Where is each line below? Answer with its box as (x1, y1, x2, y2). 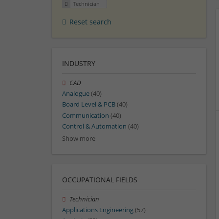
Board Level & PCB (62, 100, 115, 109)
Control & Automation (62, 122, 127, 131)
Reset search (69, 17, 111, 27)
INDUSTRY (62, 59, 95, 68)
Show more (62, 134, 95, 143)
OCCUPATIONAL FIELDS (62, 175, 137, 185)
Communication (62, 111, 109, 120)
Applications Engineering (62, 206, 133, 215)
